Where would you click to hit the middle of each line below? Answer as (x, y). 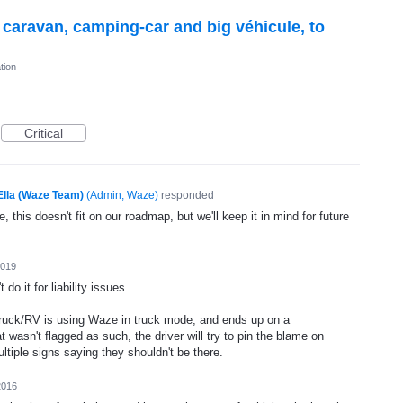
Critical (44, 133)
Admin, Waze (122, 195)
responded (186, 195)
